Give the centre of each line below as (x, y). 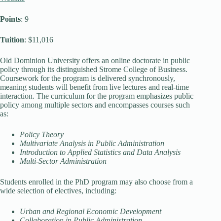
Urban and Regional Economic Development (91, 211)
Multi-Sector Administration (63, 161)
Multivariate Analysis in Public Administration (92, 143)
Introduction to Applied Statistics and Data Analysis (100, 152)
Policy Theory (42, 134)
